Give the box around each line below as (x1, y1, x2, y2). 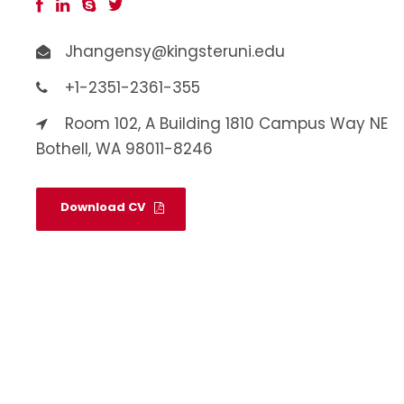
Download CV (60, 198, 145, 216)
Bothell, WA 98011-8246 (36, 137, 213, 160)
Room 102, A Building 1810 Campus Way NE (65, 112, 388, 134)
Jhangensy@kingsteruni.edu (65, 40, 285, 62)
